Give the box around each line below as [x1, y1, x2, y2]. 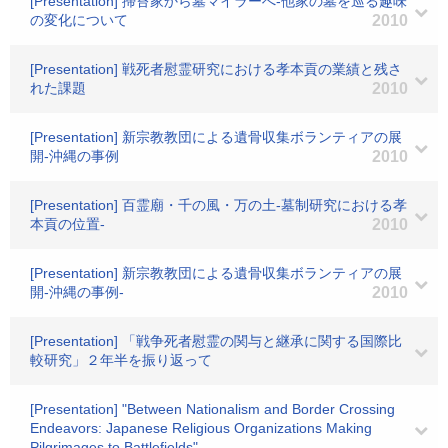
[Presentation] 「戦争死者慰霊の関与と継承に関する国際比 [30, 333, 402, 349]
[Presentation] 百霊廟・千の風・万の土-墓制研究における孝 [30, 197, 407, 213]
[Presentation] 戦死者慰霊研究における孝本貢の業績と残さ [30, 61, 402, 77]
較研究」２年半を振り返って [30, 352, 212, 368]
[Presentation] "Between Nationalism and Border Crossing [30, 401, 395, 417]
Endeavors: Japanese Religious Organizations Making [30, 420, 372, 436]
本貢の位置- [30, 216, 105, 232]
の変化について [30, 12, 128, 28]
